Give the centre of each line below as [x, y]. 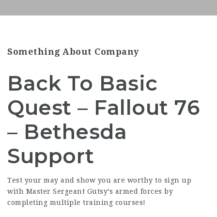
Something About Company [73, 52]
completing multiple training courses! [77, 202]
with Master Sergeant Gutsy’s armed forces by [90, 191]
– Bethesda [67, 132]
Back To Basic [83, 83]
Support [51, 156]
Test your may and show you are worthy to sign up [99, 180]
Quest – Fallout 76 [103, 108]
